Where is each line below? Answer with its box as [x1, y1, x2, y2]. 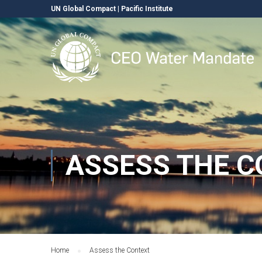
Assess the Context [89, 246, 150, 254]
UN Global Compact [51, 5, 116, 13]
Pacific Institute [121, 5, 173, 13]
